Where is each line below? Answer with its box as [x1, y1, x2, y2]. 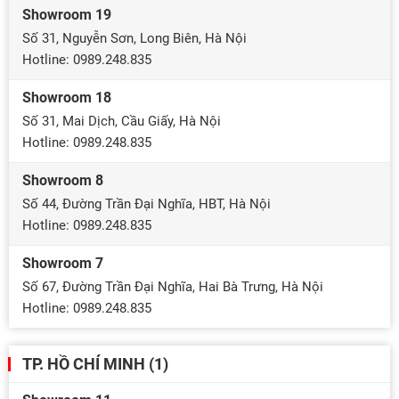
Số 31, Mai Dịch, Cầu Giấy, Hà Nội [22, 113, 221, 129]
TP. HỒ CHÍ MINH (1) [22, 354, 168, 373]
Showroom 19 [22, 6, 111, 23]
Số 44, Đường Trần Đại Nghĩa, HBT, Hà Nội [22, 196, 271, 212]
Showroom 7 [22, 255, 103, 272]
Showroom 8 [22, 172, 103, 189]
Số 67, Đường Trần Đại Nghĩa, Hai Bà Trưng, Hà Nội [22, 279, 323, 295]
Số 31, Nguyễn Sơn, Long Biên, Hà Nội [22, 30, 247, 46]
